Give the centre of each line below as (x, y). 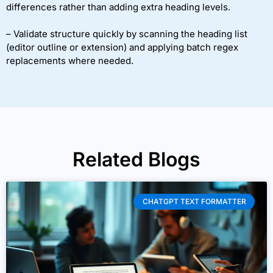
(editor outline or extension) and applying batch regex (122, 48)
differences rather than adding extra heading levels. (118, 7)
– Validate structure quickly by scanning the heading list (127, 34)
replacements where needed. (70, 61)
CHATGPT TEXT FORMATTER (194, 201)
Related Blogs (136, 159)
